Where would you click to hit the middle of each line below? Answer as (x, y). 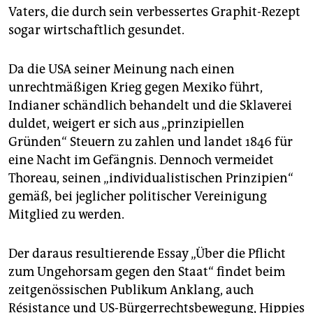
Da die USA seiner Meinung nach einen (122, 69)
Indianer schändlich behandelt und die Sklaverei (150, 105)
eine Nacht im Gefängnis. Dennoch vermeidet (141, 160)
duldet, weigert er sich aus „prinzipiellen (126, 123)
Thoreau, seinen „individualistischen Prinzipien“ (151, 178)
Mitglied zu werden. (66, 214)
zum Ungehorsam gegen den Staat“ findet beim (147, 271)
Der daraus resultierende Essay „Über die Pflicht (147, 253)
